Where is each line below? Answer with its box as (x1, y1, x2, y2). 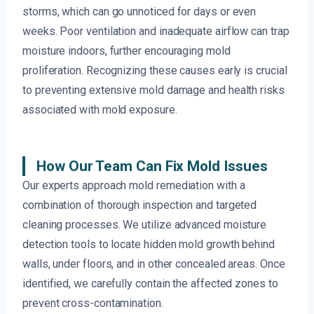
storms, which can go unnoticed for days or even (22, 5, 257, 19)
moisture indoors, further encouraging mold (22, 44, 231, 58)
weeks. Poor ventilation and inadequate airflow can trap (22, 25, 289, 39)
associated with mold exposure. (22, 103, 177, 117)
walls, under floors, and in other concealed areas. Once (22, 257, 285, 271)
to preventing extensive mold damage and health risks (22, 83, 285, 97)
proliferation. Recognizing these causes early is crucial (22, 64, 287, 78)
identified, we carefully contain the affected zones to (22, 277, 278, 291)
